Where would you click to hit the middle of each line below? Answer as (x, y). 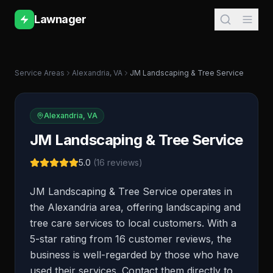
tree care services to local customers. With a (133, 223)
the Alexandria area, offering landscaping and (135, 207)
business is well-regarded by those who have (134, 255)
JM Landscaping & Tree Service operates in (131, 191)
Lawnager (60, 19)
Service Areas (40, 73)
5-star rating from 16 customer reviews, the (131, 239)
